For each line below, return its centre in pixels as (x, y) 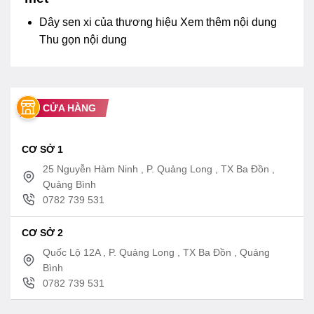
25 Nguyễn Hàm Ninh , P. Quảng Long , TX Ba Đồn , (159, 169)
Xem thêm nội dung (228, 22)
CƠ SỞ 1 (42, 149)
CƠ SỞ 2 (42, 232)
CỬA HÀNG (69, 108)
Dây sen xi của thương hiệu (109, 22)
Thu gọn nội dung (83, 40)
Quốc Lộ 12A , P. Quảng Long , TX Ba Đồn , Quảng (156, 252)
